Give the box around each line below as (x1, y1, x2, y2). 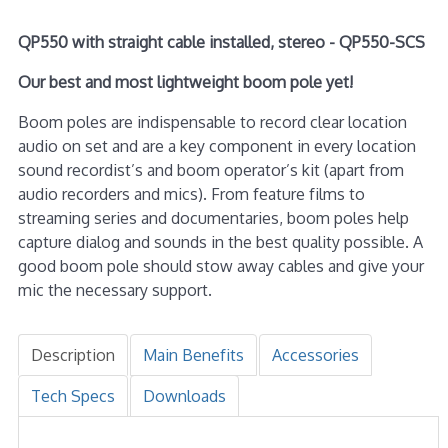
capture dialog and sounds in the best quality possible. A (17, 231, 423, 252)
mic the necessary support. (17, 279, 212, 300)
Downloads (142, 385, 226, 406)
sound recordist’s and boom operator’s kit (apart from (17, 159, 404, 180)
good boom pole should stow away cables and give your (17, 255, 424, 276)
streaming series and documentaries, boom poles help (17, 207, 409, 228)
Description (30, 344, 115, 365)
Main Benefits (142, 344, 244, 365)
